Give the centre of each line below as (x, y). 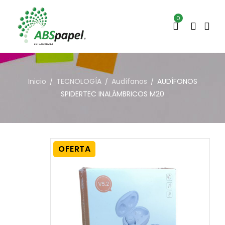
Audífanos (129, 81)
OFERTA (74, 149)
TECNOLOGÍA (79, 81)
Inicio (37, 81)
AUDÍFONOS (177, 81)
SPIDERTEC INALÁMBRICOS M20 (113, 94)
